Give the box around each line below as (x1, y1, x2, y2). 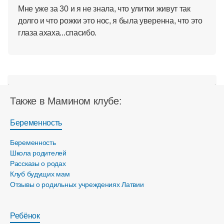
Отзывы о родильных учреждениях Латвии (10, 180, 144, 188)
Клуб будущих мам (10, 170, 70, 178)
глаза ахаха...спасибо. (18, 28, 96, 37)
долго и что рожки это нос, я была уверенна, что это (18, 16, 202, 25)
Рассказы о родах (10, 159, 66, 167)
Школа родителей (10, 149, 66, 157)
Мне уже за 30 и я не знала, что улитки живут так (18, 4, 190, 13)
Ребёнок (10, 211, 40, 220)
